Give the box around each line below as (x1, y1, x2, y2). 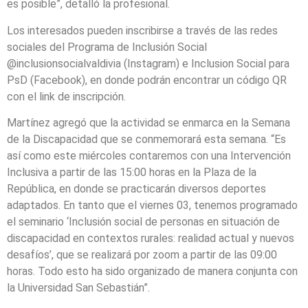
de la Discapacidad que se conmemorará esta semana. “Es (7, 133, 286, 146)
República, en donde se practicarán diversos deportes (7, 182, 266, 196)
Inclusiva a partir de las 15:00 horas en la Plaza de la (7, 166, 256, 179)
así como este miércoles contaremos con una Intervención (7, 149, 291, 163)
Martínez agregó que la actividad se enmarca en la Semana (7, 116, 290, 130)
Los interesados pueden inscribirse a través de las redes (7, 23, 278, 37)
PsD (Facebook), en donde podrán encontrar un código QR (7, 73, 287, 87)
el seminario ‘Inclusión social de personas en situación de (7, 215, 280, 229)
